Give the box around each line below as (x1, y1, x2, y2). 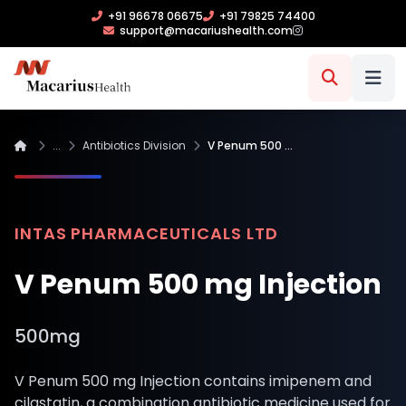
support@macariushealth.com (120, 23, 293, 38)
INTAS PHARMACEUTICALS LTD (14, 222, 278, 245)
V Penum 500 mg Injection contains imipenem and (14, 371, 372, 391)
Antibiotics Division (82, 138, 186, 153)
